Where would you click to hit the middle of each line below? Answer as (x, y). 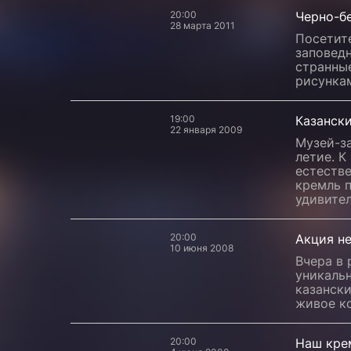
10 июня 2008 (202, 248)
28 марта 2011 (203, 25)
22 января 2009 (206, 130)
